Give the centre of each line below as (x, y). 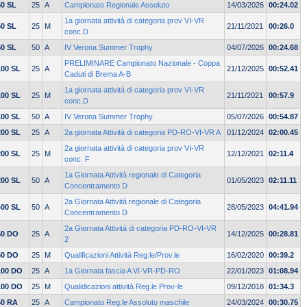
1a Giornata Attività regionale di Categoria (133, 175)
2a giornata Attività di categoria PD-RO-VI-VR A (143, 133)
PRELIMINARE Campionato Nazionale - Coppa (142, 63)
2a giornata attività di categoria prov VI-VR (134, 148)
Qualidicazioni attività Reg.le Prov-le (124, 287)
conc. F (77, 159)
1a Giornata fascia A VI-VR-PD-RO (122, 271)
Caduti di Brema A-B (98, 74)
